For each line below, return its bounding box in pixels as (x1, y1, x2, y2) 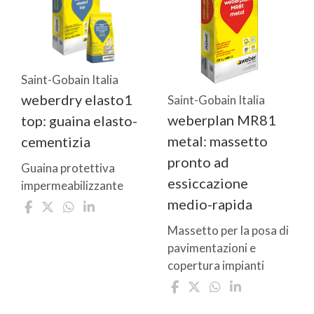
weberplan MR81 (168, 111, 276, 129)
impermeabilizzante (21, 178, 123, 193)
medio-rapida (168, 196, 252, 213)
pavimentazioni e (168, 240, 256, 256)
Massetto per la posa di (168, 223, 289, 238)
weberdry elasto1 (21, 91, 132, 109)
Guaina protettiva (21, 161, 115, 176)
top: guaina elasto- (21, 112, 137, 130)
